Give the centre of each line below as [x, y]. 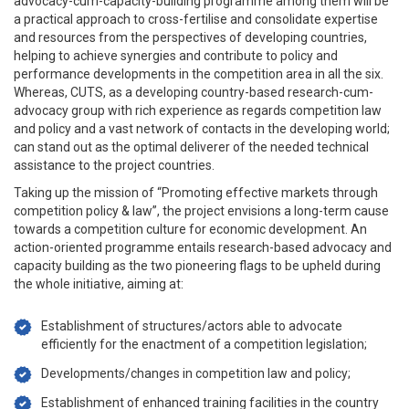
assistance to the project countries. [114, 165]
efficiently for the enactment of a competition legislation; [204, 344]
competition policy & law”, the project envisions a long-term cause [201, 211]
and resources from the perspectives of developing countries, [190, 37]
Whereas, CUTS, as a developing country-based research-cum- [194, 92]
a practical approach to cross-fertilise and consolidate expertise [196, 19]
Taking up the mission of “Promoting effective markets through [196, 193]
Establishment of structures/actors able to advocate [192, 326]
